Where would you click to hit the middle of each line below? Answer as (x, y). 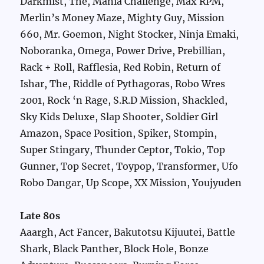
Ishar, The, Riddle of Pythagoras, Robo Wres (123, 84)
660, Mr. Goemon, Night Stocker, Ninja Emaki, (130, 34)
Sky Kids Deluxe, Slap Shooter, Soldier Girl (119, 117)
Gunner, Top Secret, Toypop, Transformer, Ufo (129, 166)
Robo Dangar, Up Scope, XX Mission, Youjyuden (131, 183)
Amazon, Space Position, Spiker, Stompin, (119, 133)
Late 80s (40, 216)
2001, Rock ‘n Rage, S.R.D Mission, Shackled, (124, 100)
